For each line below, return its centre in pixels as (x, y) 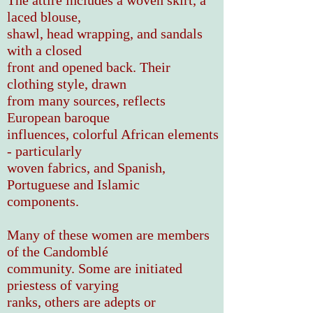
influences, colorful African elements (113, 134)
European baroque (58, 117)
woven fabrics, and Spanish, (86, 168)
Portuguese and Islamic (73, 184)
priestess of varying (63, 285)
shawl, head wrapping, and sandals (105, 34)
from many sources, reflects (86, 101)
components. (45, 201)
